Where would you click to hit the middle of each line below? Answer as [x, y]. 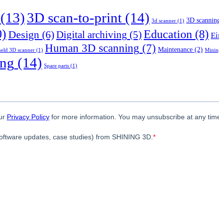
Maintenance [175, 50]
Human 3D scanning [92, 48]
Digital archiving [92, 35]
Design [24, 35]
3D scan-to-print [74, 18]
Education [168, 34]
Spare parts [56, 66]
